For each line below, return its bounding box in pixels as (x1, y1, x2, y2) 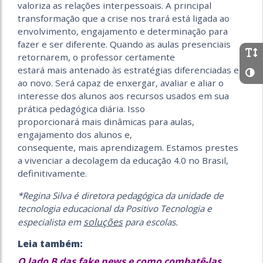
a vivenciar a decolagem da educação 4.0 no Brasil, (18, 154, 228, 167)
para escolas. (123, 216, 178, 228)
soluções (83, 215, 123, 229)
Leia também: (18, 237, 83, 251)
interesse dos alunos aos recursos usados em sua (18, 90, 229, 102)
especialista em (18, 216, 83, 228)
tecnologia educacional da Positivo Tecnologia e (18, 203, 212, 215)
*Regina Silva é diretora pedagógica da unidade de (18, 190, 224, 202)
